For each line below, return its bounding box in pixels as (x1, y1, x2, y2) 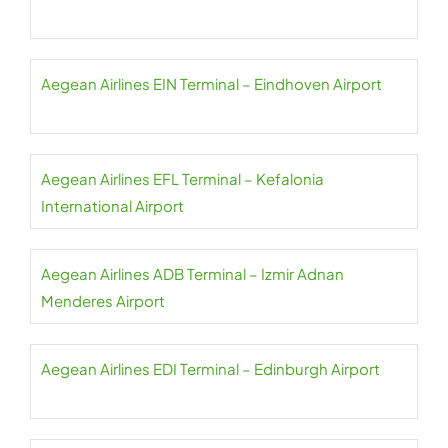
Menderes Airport (41, 291, 165, 311)
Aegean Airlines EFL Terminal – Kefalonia (41, 169, 324, 189)
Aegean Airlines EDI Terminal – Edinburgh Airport (41, 359, 380, 379)
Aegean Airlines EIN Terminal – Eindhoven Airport (41, 74, 382, 94)
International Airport (41, 196, 184, 216)
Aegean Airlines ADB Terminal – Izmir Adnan (41, 264, 344, 284)
